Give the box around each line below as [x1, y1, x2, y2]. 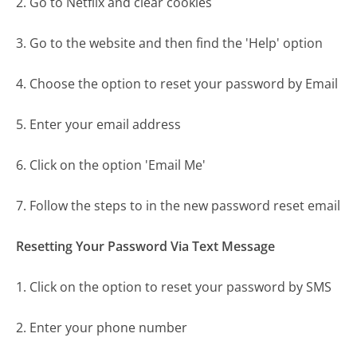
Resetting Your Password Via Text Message [16, 237, 276, 255]
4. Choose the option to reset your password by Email [16, 74, 339, 92]
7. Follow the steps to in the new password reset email [16, 196, 341, 214]
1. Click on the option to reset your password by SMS [16, 277, 332, 296]
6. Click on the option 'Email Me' [16, 155, 206, 174]
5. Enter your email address [16, 115, 182, 133]
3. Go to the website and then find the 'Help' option [16, 33, 324, 52]
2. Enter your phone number [16, 318, 188, 336]
